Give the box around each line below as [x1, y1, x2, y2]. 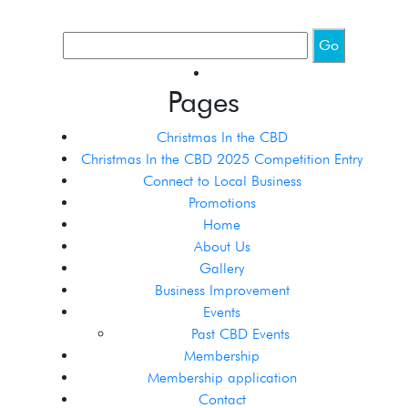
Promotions [188, 194, 256, 211]
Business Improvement [154, 281, 290, 299]
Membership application [147, 369, 297, 386]
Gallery [199, 260, 245, 277]
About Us [193, 238, 250, 255]
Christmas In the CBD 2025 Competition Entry [81, 150, 363, 168]
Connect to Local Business [142, 172, 301, 189]
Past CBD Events [190, 325, 290, 342]
